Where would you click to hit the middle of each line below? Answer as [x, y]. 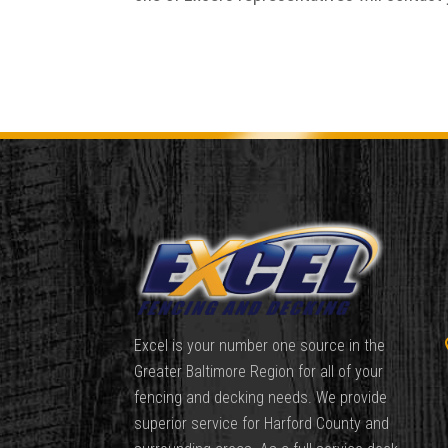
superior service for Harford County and [262, 424]
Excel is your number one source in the [260, 346]
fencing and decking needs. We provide [261, 398]
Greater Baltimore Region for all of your [259, 372]
